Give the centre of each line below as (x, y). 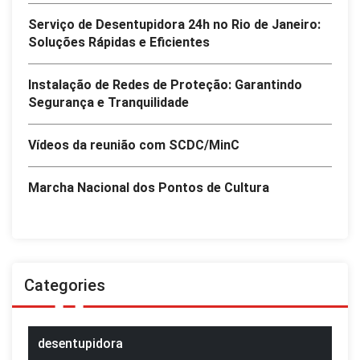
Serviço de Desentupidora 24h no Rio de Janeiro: (174, 24)
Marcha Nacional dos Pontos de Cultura (149, 187)
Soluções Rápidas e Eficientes (119, 42)
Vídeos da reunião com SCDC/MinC (134, 145)
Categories (65, 285)
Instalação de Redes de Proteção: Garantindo (165, 84)
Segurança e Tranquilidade (108, 102)
